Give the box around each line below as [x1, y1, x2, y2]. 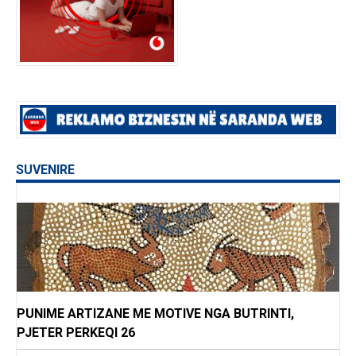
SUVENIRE [16, 162, 75, 178]
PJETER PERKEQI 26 [17, 325, 135, 341]
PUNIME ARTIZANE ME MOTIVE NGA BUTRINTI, [17, 306, 294, 322]
